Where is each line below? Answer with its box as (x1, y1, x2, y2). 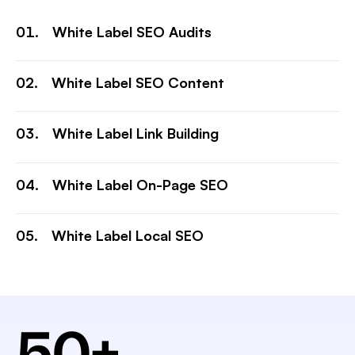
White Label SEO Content (52, 74, 224, 92)
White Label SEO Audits (52, 23, 212, 40)
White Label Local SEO (52, 226, 204, 244)
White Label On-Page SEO (52, 175, 228, 193)
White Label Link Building (52, 124, 219, 143)
